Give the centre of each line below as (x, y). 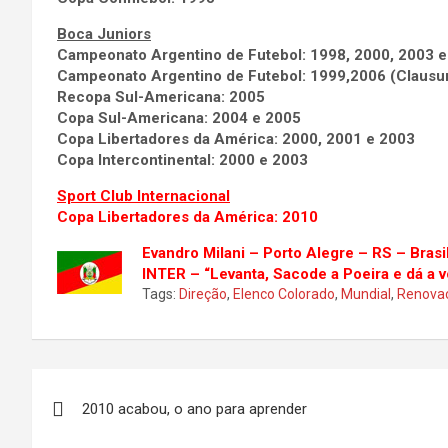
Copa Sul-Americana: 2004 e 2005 (179, 118)
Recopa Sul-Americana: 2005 (161, 97)
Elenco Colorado (284, 294)
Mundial (366, 294)
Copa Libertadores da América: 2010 (187, 217)
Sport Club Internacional (143, 196)
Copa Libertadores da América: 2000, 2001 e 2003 (236, 139)
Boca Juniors (104, 34)
